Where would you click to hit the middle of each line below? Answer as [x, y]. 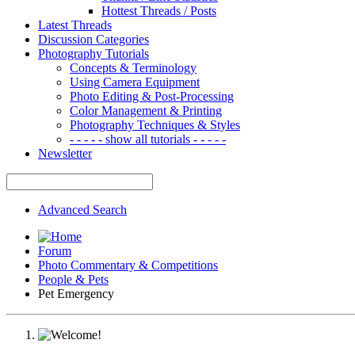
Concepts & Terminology [133, 67]
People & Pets [73, 279]
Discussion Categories [94, 39]
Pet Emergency [76, 293]
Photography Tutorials [94, 53]
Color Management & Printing [146, 110]
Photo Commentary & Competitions [128, 265]
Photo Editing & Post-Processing [152, 96]
